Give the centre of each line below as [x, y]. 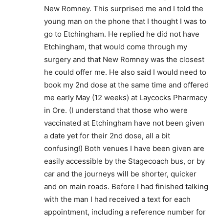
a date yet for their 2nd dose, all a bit [107, 136]
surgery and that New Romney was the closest [124, 59]
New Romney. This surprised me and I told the [124, 9]
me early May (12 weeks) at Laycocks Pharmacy [126, 98]
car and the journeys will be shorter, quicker [120, 174]
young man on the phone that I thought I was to [125, 21]
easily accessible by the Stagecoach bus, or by [124, 161]
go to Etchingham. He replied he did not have [122, 34]
